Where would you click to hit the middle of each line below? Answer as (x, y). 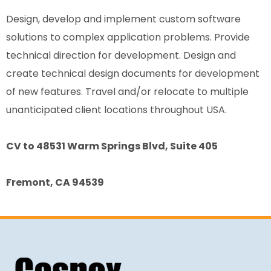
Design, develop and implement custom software (123, 19)
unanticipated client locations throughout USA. (116, 110)
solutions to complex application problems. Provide (128, 37)
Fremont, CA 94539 (55, 182)
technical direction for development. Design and (121, 55)
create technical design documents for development (133, 73)
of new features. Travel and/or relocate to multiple (127, 92)
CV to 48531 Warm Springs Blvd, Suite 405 (112, 146)
